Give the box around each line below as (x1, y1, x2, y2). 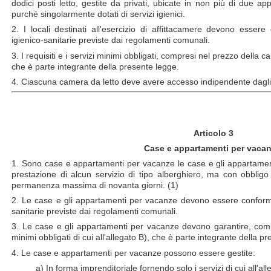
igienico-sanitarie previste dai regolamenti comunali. (11, 35, 210, 45)
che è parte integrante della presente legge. (11, 61, 179, 71)
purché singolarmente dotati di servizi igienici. (11, 9, 185, 19)
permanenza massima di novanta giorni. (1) (11, 180, 178, 190)
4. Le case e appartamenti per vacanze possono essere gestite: (11, 247, 255, 258)
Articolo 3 (193, 128, 233, 138)
